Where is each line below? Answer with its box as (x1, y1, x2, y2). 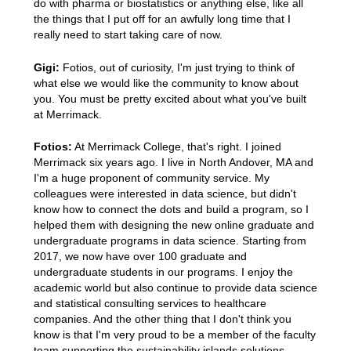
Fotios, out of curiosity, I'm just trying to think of (59, 60, 295, 74)
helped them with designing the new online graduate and (33, 219, 314, 232)
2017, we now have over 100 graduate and (33, 250, 247, 263)
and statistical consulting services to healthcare (33, 297, 266, 310)
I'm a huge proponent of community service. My (33, 172, 270, 185)
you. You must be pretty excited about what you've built (33, 92, 306, 105)
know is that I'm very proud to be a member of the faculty (33, 328, 316, 342)
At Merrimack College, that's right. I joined (71, 140, 281, 154)
